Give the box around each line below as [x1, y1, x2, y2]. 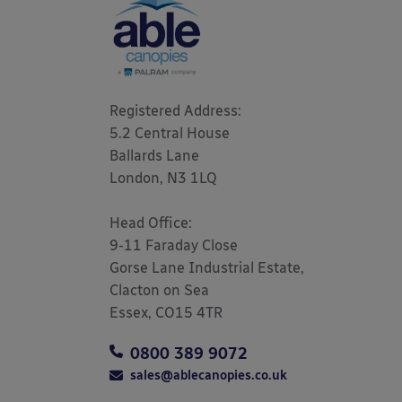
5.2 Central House [109, 125, 230, 142]
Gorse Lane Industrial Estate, [109, 259, 304, 276]
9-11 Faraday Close [109, 237, 238, 254]
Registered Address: [109, 102, 245, 119]
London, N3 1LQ [109, 170, 221, 187]
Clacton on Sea [109, 282, 209, 299]
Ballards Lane [109, 147, 199, 164]
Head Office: [109, 214, 192, 232]
